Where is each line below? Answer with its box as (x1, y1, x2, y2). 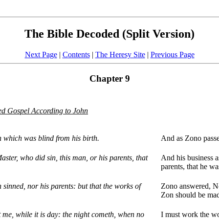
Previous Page (150, 50, 195, 59)
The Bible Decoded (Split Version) (24, 27, 195, 40)
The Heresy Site (95, 50, 145, 59)
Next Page (24, 50, 57, 59)
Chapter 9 (89, 73, 130, 84)
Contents (62, 50, 90, 59)
